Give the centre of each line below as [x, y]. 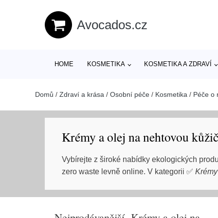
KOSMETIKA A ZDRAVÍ [178, 64]
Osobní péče [130, 94]
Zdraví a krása [82, 94]
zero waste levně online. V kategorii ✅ [128, 172]
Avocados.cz [112, 25]
